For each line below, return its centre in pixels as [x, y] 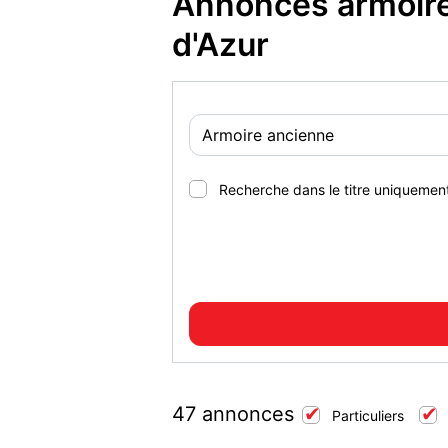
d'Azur [220, 44]
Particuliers [368, 415]
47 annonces [233, 414]
